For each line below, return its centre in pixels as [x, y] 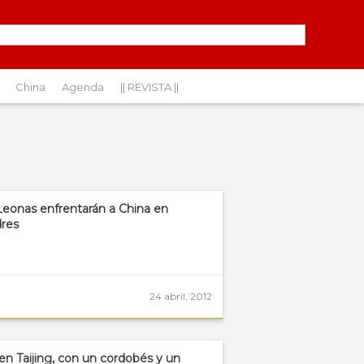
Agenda [83, 87]
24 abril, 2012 [181, 297]
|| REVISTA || [149, 87]
